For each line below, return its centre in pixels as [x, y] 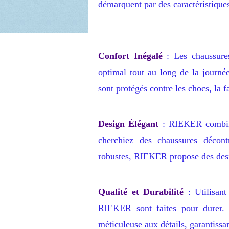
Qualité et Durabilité [141, 191]
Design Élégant [129, 123]
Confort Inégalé [130, 55]
